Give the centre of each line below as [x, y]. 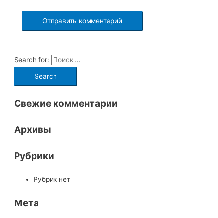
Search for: [32, 60]
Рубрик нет [52, 179]
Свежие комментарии [66, 103]
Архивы [33, 130]
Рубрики [34, 156]
